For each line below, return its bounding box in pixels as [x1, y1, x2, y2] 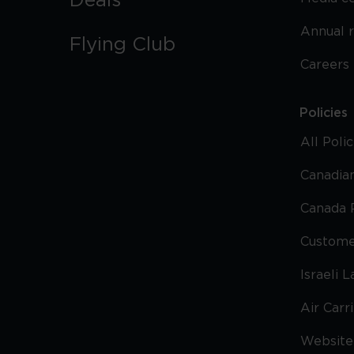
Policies [299, 107, 348, 119]
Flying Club [70, 36, 175, 55]
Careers [299, 58, 349, 71]
